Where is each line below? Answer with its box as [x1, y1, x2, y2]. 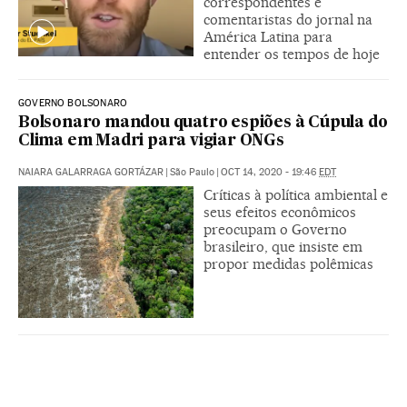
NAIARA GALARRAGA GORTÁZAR [18, 166, 164, 179]
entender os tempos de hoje [203, 45, 380, 64]
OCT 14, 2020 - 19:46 [221, 166, 319, 179]
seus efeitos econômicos [203, 203, 356, 222]
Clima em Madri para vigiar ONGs [18, 134, 284, 150]
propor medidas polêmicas [203, 255, 373, 273]
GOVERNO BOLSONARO [18, 97, 128, 110]
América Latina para [203, 28, 333, 46]
